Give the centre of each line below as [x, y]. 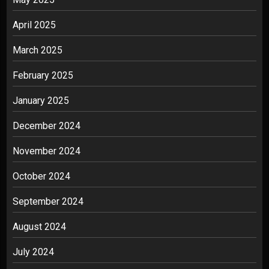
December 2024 [47, 126]
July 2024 [33, 252]
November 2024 [47, 151]
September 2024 [48, 201]
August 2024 [39, 227]
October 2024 [41, 176]
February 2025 [43, 75]
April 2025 [34, 25]
